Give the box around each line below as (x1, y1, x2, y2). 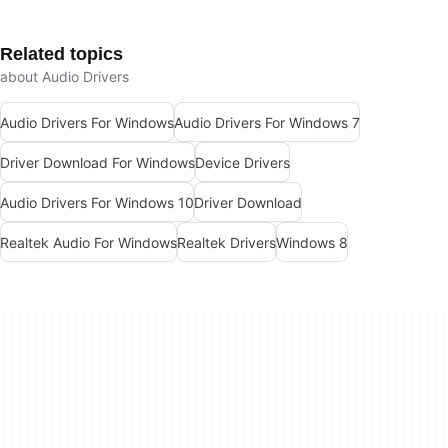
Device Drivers (195, 153, 290, 171)
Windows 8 (276, 233, 348, 251)
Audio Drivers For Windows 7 (174, 113, 360, 131)
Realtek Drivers (177, 233, 276, 251)
